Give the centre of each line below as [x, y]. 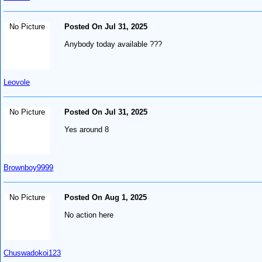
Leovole [17, 82]
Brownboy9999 [29, 167]
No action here [89, 215]
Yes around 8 [87, 129]
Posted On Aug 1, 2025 [106, 197]
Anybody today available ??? [113, 44]
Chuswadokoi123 [32, 253]
